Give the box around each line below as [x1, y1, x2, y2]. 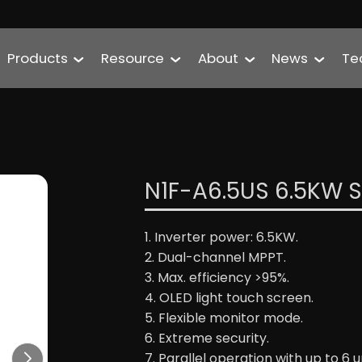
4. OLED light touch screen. [145, 288, 314, 307]
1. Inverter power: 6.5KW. [145, 228, 298, 246]
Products [6, 48, 68, 68]
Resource [101, 48, 165, 68]
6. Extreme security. [145, 329, 269, 347]
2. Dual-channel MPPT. [145, 248, 286, 267]
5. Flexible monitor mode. [145, 309, 303, 327]
